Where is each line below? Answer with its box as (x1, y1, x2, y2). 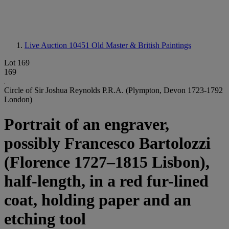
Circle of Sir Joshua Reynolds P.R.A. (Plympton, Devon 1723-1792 (4, 86, 223, 95)
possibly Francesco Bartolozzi (4, 134, 211, 153)
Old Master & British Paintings (91, 41, 191, 50)
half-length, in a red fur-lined (4, 172, 209, 191)
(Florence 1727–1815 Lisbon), (4, 153, 210, 172)
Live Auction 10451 (25, 41, 91, 50)
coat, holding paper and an (4, 191, 191, 210)
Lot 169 (4, 58, 30, 67)
